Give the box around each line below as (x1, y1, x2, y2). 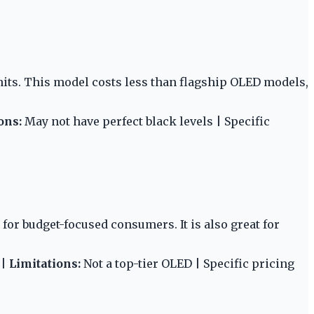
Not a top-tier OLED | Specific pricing (81, 256, 294, 271)
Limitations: (9, 256, 81, 271)
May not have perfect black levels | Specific (22, 114, 270, 128)
